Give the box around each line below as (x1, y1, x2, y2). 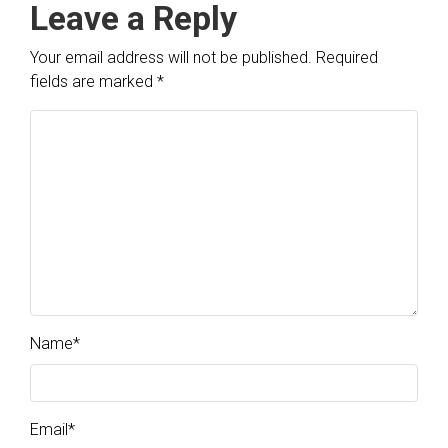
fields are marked (30, 72, 157, 92)
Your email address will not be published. (30, 48, 312, 68)
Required (316, 48, 378, 68)
